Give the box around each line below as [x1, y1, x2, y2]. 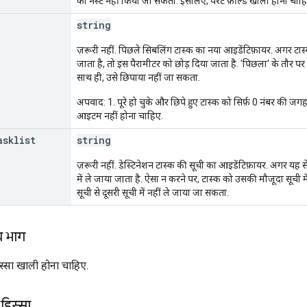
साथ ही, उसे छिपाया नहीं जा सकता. [77, 71, 200, 83]
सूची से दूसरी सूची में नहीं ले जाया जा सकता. [77, 186, 229, 198]
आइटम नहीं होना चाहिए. [77, 110, 163, 121]
